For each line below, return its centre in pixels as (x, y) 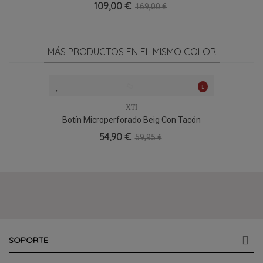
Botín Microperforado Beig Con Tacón (131, 119)
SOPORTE (28, 240)
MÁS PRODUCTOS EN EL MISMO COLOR (131, 51)
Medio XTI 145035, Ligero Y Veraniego (131, 132)
